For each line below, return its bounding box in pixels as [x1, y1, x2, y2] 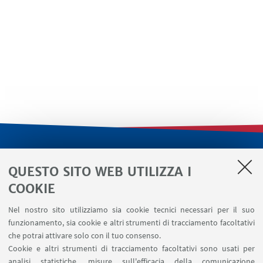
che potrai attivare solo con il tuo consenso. [8, 230, 161, 241]
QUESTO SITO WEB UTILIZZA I [8, 163, 191, 180]
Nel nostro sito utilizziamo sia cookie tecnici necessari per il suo [8, 204, 255, 215]
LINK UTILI [110, 158, 151, 169]
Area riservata [101, 195, 162, 209]
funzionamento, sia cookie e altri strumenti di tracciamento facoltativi [8, 217, 255, 228]
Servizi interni [102, 179, 161, 193]
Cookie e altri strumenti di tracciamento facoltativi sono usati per [8, 243, 255, 254]
